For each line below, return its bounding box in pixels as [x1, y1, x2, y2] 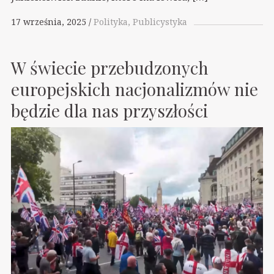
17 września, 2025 [11, 16, 86, 28]
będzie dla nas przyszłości [11, 98, 208, 122]
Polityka [94, 16, 128, 28]
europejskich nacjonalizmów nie [11, 77, 258, 100]
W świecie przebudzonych [11, 56, 209, 79]
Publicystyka [133, 16, 187, 28]
